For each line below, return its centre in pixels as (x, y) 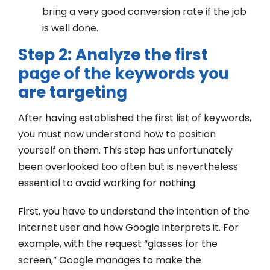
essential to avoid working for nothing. (108, 183)
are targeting (73, 92)
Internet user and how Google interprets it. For (128, 227)
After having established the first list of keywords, (135, 118)
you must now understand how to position (117, 134)
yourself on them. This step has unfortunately (125, 150)
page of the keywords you (124, 73)
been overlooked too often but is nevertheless (128, 166)
